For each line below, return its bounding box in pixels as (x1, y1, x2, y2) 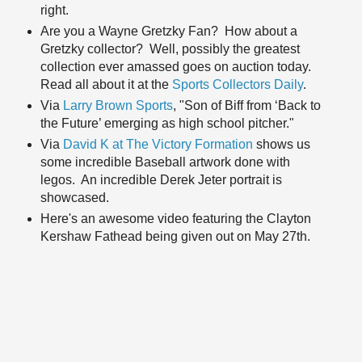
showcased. (40, 190, 109, 204)
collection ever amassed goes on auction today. (40, 59, 314, 74)
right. (40, 2, 69, 17)
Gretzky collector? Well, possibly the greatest (40, 41, 300, 56)
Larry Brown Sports (62, 98, 173, 112)
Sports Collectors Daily (171, 77, 303, 91)
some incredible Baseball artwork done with (40, 154, 290, 169)
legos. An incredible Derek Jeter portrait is (40, 172, 282, 187)
